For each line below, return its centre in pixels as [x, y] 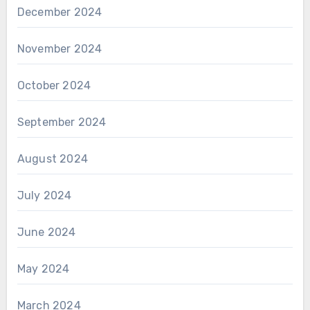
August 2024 [52, 158]
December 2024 [60, 12]
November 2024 [60, 48]
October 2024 [54, 85]
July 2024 [44, 195]
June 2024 [46, 232]
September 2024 [62, 122]
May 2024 [43, 268]
